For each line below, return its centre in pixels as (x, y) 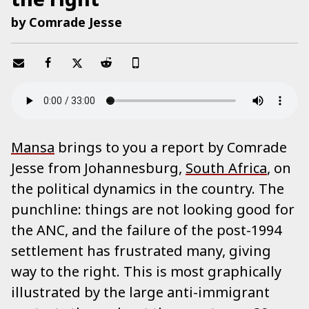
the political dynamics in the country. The (148, 189)
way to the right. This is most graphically (146, 272)
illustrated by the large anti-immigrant (140, 292)
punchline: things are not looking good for (153, 210)
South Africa (226, 168)
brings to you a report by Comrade (171, 148)
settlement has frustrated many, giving (141, 251)
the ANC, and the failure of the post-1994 (146, 230)
